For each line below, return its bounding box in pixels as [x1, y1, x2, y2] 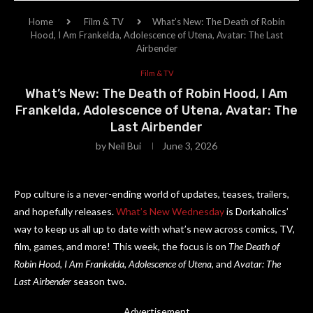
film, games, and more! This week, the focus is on [14, 240, 228, 252]
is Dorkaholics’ [224, 205, 289, 217]
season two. [71, 275, 126, 287]
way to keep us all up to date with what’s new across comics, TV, [14, 223, 295, 235]
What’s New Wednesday [116, 205, 224, 217]
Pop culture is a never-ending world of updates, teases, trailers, [14, 188, 289, 200]
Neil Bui [108, 140, 141, 152]
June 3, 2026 [162, 140, 217, 152]
